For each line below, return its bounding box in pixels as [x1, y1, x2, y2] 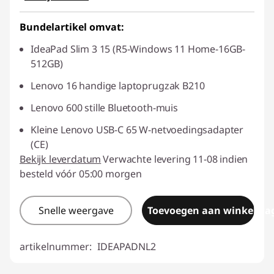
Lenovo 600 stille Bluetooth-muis [31, 100, 178, 114]
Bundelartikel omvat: [20, 20, 124, 34]
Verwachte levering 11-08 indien [103, 152, 248, 166]
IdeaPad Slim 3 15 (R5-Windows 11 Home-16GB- [31, 42, 246, 56]
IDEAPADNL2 [97, 239, 156, 253]
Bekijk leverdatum [20, 152, 102, 166]
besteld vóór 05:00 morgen [20, 166, 142, 180]
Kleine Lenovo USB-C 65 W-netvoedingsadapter [31, 122, 244, 136]
